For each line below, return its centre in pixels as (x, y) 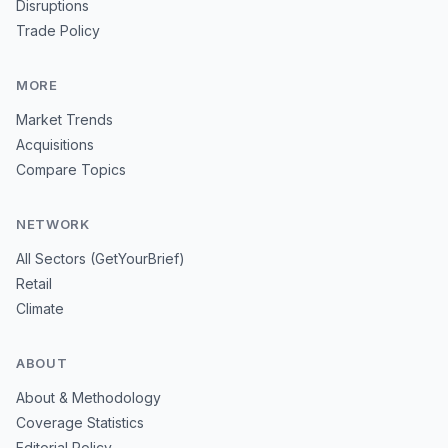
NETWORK (53, 224)
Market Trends (64, 119)
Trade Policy (58, 30)
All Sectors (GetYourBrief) (100, 258)
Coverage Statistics (80, 422)
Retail (34, 283)
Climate (40, 308)
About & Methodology (88, 397)
